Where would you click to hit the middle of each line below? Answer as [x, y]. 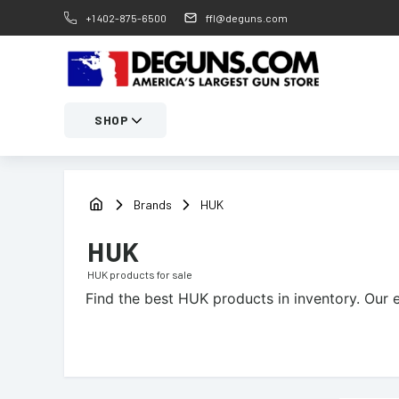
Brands [153, 204]
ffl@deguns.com [247, 18]
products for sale [150, 274]
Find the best [132, 298]
